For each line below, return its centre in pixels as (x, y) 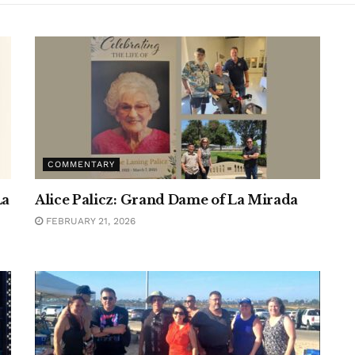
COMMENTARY (81, 164)
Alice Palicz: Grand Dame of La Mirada (167, 200)
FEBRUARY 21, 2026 (89, 221)
